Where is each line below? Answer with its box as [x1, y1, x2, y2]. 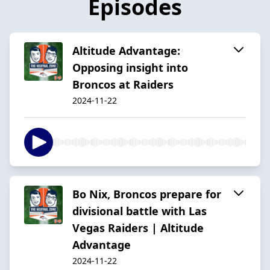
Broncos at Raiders [72, 77, 174, 92]
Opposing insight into [72, 60, 188, 75]
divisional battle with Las [72, 203, 207, 218]
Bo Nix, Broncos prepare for [72, 186, 221, 201]
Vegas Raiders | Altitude [72, 220, 204, 235]
